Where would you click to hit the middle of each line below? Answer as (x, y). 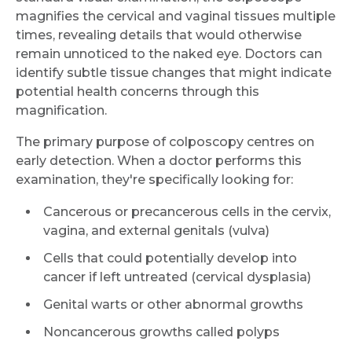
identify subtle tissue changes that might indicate (174, 72)
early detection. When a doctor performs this (159, 160)
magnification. (61, 110)
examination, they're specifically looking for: (154, 179)
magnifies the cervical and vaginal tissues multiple (176, 16)
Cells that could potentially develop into (170, 258)
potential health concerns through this (137, 91)
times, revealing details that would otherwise (159, 35)
